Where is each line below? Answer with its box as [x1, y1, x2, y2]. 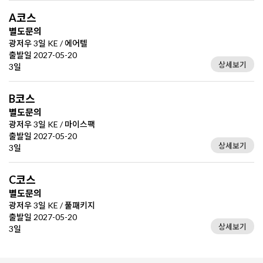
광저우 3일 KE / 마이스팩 [9, 119, 95, 129]
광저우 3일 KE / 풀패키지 [9, 200, 95, 210]
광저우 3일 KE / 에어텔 [9, 38, 87, 48]
